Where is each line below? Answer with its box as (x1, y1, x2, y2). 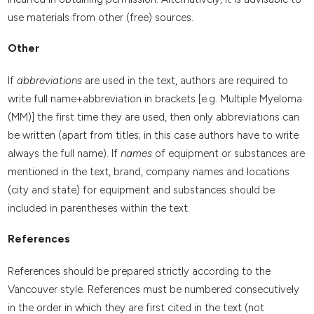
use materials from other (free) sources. (7, 11, 193, 24)
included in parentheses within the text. (7, 201, 190, 214)
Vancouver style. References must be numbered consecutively (7, 282, 299, 296)
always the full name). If (7, 146, 121, 160)
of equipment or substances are (151, 146, 305, 160)
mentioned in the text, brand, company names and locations (7, 165, 289, 178)
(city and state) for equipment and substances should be (7, 183, 275, 196)
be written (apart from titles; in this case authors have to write (7, 128, 299, 142)
